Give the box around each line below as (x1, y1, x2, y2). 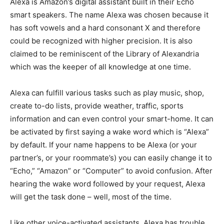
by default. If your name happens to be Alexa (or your (10, 140, 197, 149)
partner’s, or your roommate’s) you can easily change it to (10, 153, 212, 162)
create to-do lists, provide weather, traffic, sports (10, 101, 183, 110)
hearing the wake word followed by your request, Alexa (10, 179, 205, 188)
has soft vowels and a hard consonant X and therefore (10, 23, 200, 32)
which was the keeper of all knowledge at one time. (10, 62, 191, 71)
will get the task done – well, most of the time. (10, 192, 171, 201)
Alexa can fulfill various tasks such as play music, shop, (10, 88, 204, 97)
